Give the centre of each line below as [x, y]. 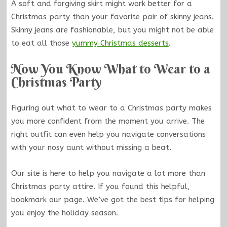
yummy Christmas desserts [120, 43]
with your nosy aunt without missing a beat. [91, 148]
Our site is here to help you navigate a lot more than [108, 173]
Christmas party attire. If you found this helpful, [100, 186]
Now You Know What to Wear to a [110, 69]
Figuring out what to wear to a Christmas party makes [111, 108]
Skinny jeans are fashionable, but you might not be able [112, 30]
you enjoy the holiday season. [64, 213]
